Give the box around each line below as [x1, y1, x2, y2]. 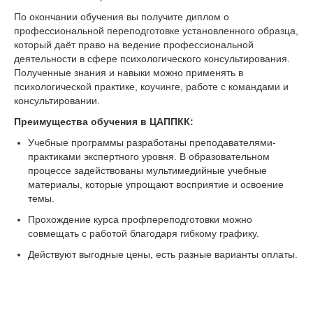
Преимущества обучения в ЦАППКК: [14, 116, 194, 128]
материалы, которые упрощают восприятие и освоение [28, 179, 284, 191]
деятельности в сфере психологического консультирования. [14, 53, 290, 65]
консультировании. [14, 95, 100, 107]
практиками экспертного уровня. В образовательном [28, 151, 270, 163]
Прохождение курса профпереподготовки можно [28, 214, 252, 226]
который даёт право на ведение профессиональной [14, 39, 254, 51]
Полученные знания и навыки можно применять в [14, 67, 243, 79]
